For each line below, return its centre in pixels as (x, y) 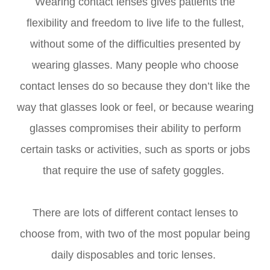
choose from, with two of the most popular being (135, 234)
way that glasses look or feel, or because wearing (135, 108)
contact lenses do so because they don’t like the (135, 86)
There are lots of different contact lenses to (135, 213)
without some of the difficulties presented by (135, 44)
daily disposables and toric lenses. (135, 255)
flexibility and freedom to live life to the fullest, (135, 23)
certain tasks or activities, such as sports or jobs (135, 150)
